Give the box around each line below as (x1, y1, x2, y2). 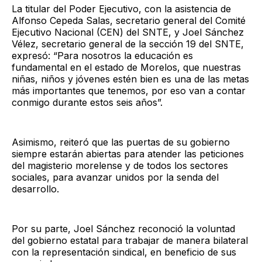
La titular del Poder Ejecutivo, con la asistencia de (12, 2, 231, 15)
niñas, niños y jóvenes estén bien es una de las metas (12, 73, 249, 85)
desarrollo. (12, 182, 59, 195)
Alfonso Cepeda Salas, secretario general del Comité (12, 14, 246, 26)
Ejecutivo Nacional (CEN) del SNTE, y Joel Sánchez (12, 26, 244, 38)
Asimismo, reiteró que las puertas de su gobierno (12, 136, 230, 148)
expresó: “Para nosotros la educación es (12, 49, 193, 61)
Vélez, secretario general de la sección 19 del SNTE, (12, 37, 244, 50)
